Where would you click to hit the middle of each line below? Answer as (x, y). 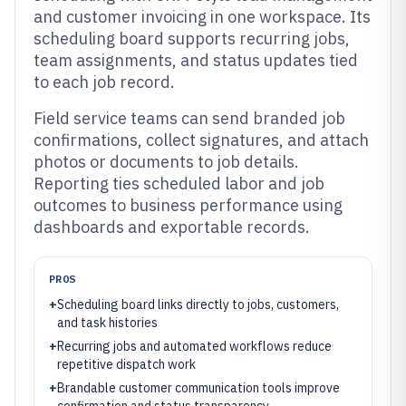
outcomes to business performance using (188, 205)
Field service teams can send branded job (189, 118)
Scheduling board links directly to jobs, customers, (198, 304)
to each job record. (104, 82)
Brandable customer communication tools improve (198, 388)
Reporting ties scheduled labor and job (179, 184)
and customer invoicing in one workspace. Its (202, 17)
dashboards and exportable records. (172, 227)
